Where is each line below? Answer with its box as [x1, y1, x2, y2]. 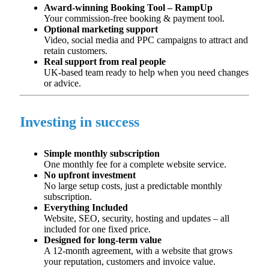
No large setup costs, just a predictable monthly [44, 181, 222, 191]
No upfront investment [44, 170, 136, 180]
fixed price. [108, 224, 151, 234]
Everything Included [44, 202, 128, 213]
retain [44, 46, 65, 56]
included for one [44, 224, 108, 234]
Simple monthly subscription [44, 148, 160, 159]
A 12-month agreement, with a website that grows [44, 246, 232, 256]
